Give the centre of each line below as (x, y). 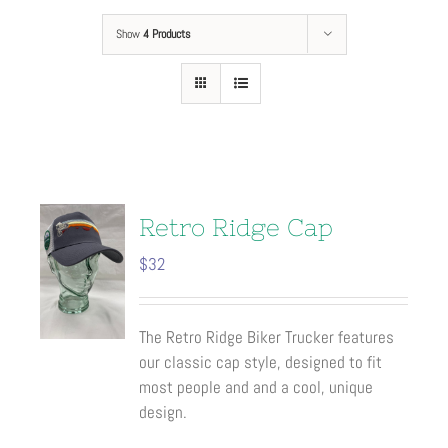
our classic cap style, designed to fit (261, 362)
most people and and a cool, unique (256, 387)
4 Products (166, 34)
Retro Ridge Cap (236, 227)
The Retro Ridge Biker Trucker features (267, 337)
